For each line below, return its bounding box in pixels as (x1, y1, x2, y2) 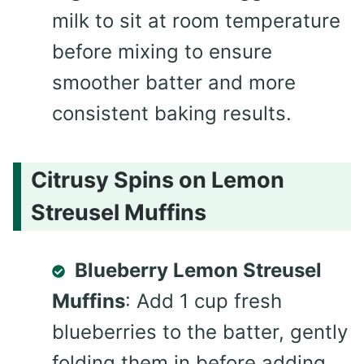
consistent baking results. (52, 102, 292, 126)
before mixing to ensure (52, 40, 272, 64)
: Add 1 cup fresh (125, 288, 282, 313)
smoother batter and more (52, 71, 296, 95)
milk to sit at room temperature (52, 9, 340, 33)
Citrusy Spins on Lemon (31, 166, 284, 193)
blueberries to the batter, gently (52, 319, 348, 344)
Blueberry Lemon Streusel (75, 258, 322, 282)
